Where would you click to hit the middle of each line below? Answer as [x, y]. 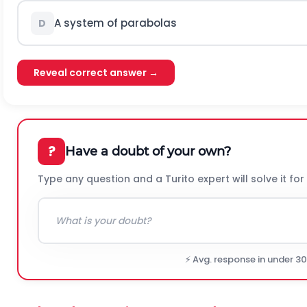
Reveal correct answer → [96, 73]
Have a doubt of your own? [148, 151]
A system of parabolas [115, 23]
